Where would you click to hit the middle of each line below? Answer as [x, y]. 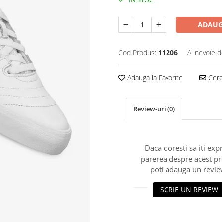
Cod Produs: [137, 52]
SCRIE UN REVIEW [189, 190]
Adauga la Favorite [154, 78]
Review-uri [150, 109]
